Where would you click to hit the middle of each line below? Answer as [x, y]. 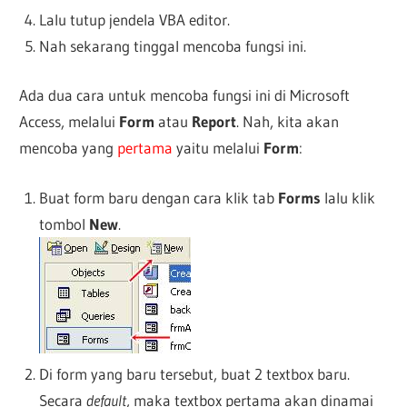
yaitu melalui [218, 148]
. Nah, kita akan [288, 122]
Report [213, 122]
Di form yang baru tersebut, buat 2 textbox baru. [194, 373]
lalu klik [347, 197]
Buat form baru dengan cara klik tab [158, 197]
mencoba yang [69, 148]
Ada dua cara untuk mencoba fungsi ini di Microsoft [185, 95]
